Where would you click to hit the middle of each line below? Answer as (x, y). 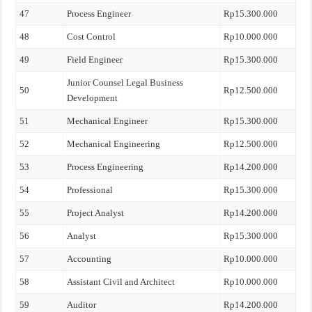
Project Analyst (96, 213)
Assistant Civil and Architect (121, 282)
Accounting (89, 259)
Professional (90, 190)
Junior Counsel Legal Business (125, 83)
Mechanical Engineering (114, 144)
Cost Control (92, 37)
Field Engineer (95, 60)
